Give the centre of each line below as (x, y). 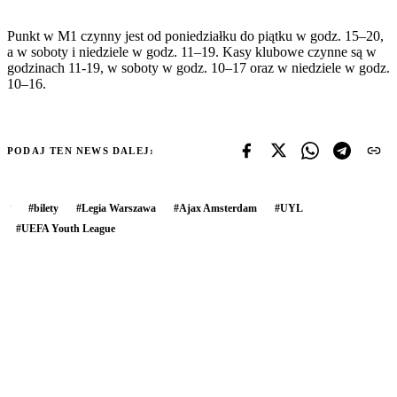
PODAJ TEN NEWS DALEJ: (81, 150)
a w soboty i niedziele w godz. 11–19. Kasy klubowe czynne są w (192, 51)
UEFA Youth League (68, 228)
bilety (46, 208)
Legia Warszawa (119, 208)
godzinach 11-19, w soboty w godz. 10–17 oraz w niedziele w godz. (198, 67)
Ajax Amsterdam (218, 208)
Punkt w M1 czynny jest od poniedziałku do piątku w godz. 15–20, (195, 35)
